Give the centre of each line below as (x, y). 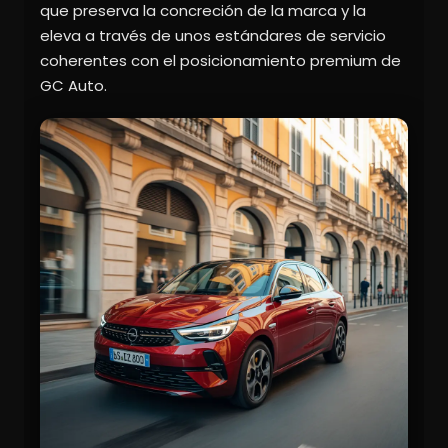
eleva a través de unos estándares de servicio (213, 36)
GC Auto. (73, 86)
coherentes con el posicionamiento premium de (220, 61)
